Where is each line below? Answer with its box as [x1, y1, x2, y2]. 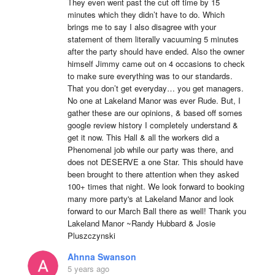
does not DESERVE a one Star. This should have [67, 156, 243, 168]
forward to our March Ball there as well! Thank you [67, 205, 246, 217]
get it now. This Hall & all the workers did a [67, 131, 219, 143]
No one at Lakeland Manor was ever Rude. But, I [67, 95, 241, 106]
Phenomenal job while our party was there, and [67, 144, 233, 155]
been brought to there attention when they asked [67, 168, 239, 180]
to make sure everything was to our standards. [67, 70, 233, 82]
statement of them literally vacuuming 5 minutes [67, 33, 239, 45]
